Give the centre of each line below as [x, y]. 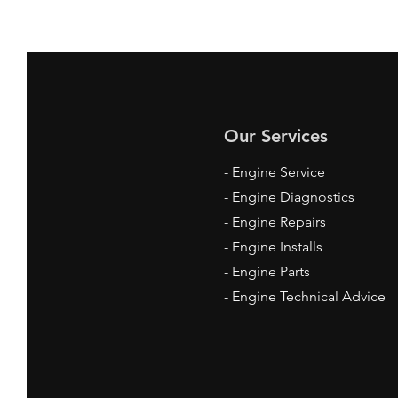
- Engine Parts [267, 271]
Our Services [276, 136]
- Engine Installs [273, 247]
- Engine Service [275, 172]
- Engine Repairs [275, 222]
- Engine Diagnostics [289, 197]
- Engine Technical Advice [305, 296]
